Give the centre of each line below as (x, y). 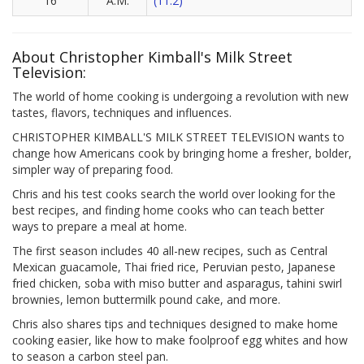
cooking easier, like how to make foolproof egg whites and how (180, 340)
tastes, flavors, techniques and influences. (122, 113)
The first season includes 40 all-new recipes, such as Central (170, 251)
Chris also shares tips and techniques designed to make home (175, 324)
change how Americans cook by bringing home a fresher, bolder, (182, 154)
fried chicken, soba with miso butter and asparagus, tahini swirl (177, 284)
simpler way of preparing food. (93, 170)
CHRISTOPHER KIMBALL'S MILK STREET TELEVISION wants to (178, 137)
